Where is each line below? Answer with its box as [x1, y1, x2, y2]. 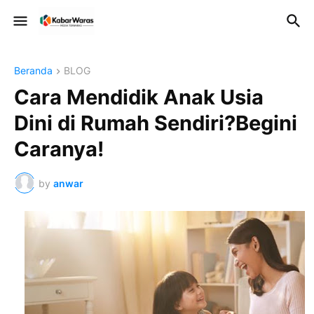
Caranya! [14, 137, 104, 162]
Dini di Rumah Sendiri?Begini [14, 111, 297, 136]
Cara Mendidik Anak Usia [14, 85, 264, 110]
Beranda [14, 64, 53, 76]
